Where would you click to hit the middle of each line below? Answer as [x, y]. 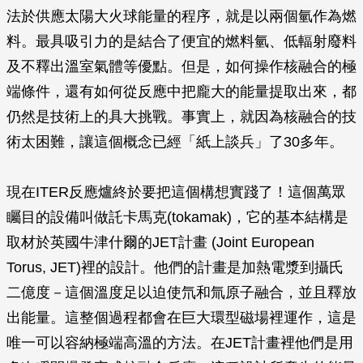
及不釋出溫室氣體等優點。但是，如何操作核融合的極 [181, 66]
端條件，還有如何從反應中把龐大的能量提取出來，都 [181, 92]
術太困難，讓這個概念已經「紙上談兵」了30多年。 [175, 142]
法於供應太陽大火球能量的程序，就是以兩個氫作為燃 [181, 16]
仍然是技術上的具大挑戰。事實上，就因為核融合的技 [181, 117]
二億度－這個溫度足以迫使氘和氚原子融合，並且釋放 [181, 293]
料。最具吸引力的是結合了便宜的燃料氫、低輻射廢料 [181, 41]
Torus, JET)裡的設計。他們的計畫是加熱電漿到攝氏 [175, 267]
